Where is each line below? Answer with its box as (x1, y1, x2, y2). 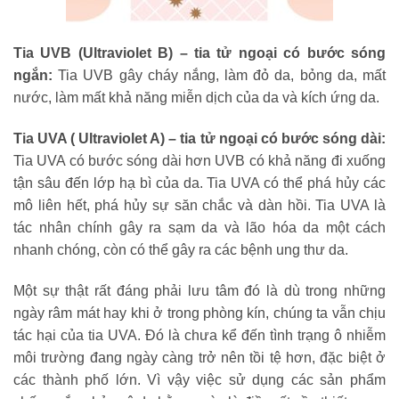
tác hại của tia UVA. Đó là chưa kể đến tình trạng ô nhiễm (13, 327, 386, 343)
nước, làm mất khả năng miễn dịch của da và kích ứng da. (13, 90, 379, 106)
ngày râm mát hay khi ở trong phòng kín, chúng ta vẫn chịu (13, 305, 386, 321)
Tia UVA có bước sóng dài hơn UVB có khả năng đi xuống (13, 153, 386, 169)
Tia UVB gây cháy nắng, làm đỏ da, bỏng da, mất (53, 68, 386, 84)
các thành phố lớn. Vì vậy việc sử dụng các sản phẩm (13, 371, 386, 387)
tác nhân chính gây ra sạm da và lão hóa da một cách (13, 220, 386, 236)
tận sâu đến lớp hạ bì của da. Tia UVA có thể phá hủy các (13, 175, 386, 191)
